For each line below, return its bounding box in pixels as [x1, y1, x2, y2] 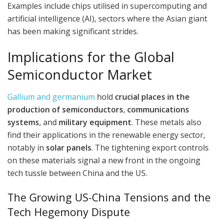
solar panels [46, 142, 91, 153]
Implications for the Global [7, 48, 175, 66]
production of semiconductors [7, 104, 123, 115]
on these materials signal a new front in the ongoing [7, 155, 200, 166]
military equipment [59, 117, 131, 128]
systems [7, 117, 39, 128]
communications [127, 104, 189, 115]
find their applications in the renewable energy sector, [7, 130, 205, 141]
